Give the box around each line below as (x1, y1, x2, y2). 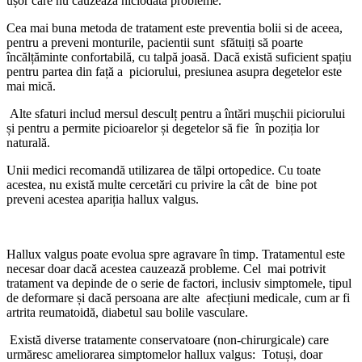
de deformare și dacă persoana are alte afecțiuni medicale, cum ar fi (6, 290, 350, 305)
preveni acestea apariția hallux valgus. (6, 192, 199, 206)
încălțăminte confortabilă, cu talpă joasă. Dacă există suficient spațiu (6, 49, 351, 64)
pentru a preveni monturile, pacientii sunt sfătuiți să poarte (6, 35, 303, 49)
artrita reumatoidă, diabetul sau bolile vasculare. (6, 305, 248, 319)
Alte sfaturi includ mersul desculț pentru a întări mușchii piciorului (6, 106, 345, 120)
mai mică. (6, 78, 56, 93)
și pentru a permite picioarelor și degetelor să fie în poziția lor (6, 120, 319, 135)
